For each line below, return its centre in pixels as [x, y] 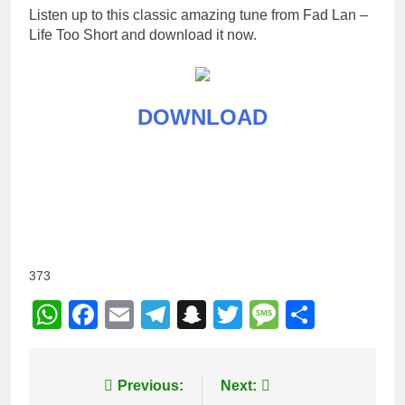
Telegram [230, 314]
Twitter [285, 314]
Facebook [162, 314]
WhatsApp [128, 314]
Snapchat [268, 314]
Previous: [151, 385]
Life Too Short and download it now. [143, 34]
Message [338, 314]
